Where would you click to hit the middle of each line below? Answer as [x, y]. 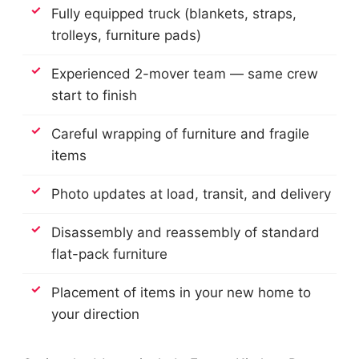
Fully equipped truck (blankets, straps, [174, 14]
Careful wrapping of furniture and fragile [180, 134]
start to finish [94, 96]
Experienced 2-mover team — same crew [185, 74]
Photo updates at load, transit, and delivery [191, 194]
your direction [95, 315]
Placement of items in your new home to [181, 293]
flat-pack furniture [109, 254]
